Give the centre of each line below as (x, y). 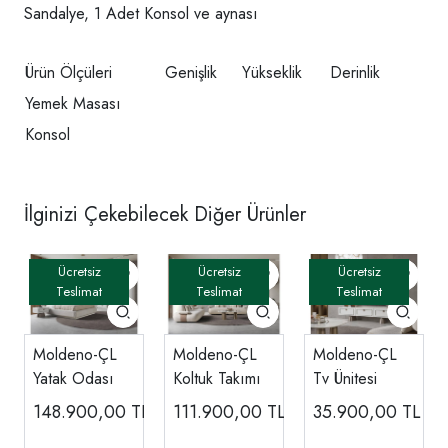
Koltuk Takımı (217, 378)
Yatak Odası (73, 378)
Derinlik (355, 72)
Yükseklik (272, 72)
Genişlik (191, 72)
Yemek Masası (73, 103)
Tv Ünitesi (345, 378)
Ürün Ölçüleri (68, 72)
